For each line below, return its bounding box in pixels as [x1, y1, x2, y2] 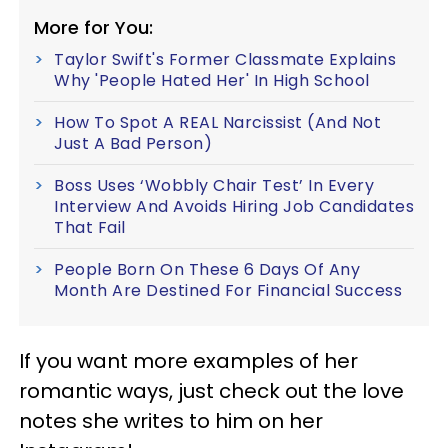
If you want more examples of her [19, 346, 358, 375]
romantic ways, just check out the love [19, 376, 404, 405]
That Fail [54, 215, 126, 239]
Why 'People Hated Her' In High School [54, 68, 370, 92]
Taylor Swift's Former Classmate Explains [54, 47, 396, 71]
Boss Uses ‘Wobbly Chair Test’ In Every [54, 173, 374, 197]
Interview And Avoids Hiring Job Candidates [54, 194, 414, 218]
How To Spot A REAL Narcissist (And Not [54, 110, 381, 134]
